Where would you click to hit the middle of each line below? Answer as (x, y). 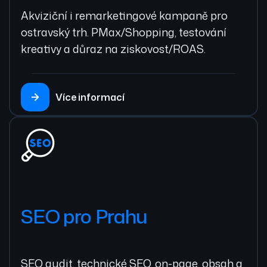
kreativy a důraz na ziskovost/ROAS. (113, 49)
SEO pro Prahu (84, 216)
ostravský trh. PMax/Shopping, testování (124, 32)
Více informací (90, 97)
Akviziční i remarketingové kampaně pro (124, 16)
